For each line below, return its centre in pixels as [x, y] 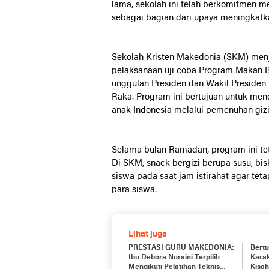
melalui [190, 110]
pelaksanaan [138, 71]
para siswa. [134, 190]
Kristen [161, 58]
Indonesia [154, 110]
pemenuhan [231, 110]
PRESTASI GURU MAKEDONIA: [181, 248]
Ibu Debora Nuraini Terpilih [174, 258]
